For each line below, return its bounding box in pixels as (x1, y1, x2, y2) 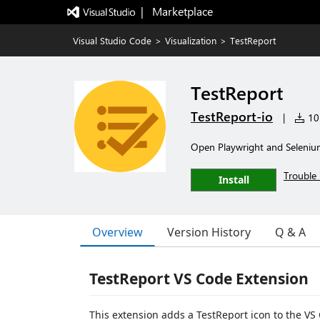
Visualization (165, 34, 216, 46)
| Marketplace (140, 4, 213, 19)
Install (218, 173, 249, 186)
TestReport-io (191, 108, 273, 125)
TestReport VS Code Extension (89, 269, 309, 289)
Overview (92, 224, 143, 240)
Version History (167, 224, 251, 240)
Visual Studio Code (73, 34, 151, 46)
